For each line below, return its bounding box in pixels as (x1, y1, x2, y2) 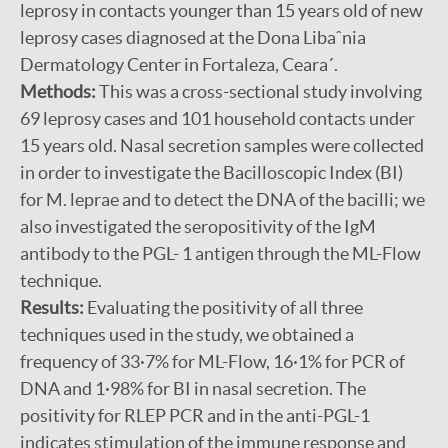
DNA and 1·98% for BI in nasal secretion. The (20, 378, 366, 399)
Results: (20, 297, 84, 318)
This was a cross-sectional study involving (96, 81, 422, 102)
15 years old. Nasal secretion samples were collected (20, 135, 424, 156)
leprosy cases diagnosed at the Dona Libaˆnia (20, 27, 366, 48)
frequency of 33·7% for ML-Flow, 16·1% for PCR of (20, 351, 405, 372)
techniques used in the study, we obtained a (20, 324, 354, 345)
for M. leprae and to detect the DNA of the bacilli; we (20, 189, 425, 210)
